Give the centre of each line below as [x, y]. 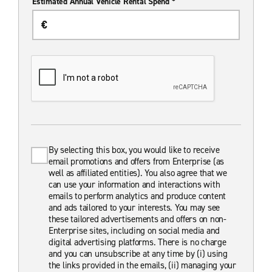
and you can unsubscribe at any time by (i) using [138, 253]
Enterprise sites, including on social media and [134, 230]
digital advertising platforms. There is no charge [137, 242]
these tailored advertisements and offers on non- [137, 219]
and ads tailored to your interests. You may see [134, 207]
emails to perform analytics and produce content [137, 196]
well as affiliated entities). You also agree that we [138, 173]
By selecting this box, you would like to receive [134, 150]
